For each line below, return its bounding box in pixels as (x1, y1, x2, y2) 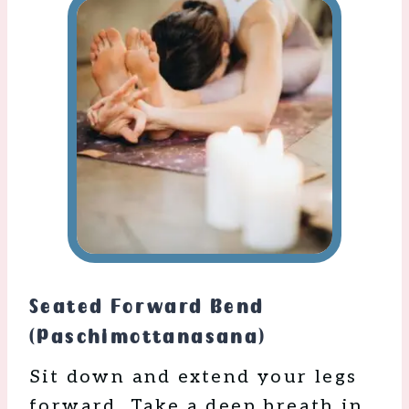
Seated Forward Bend (29, 295, 265, 320)
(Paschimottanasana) (29, 325, 267, 350)
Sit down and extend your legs (29, 366, 358, 389)
